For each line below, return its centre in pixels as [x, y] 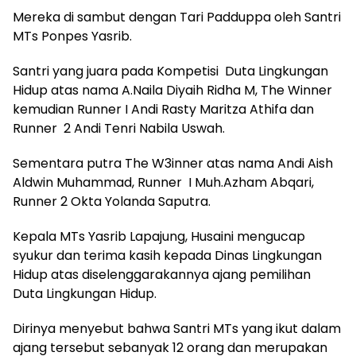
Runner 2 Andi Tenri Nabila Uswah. [119, 129]
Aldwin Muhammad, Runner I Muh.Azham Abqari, [163, 183]
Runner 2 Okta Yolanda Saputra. [112, 202]
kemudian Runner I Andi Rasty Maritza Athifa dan [163, 110]
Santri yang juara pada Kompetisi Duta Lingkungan [170, 72]
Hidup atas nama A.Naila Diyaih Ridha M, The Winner [172, 91]
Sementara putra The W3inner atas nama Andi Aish [173, 164]
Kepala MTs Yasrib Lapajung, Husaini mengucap [159, 237]
